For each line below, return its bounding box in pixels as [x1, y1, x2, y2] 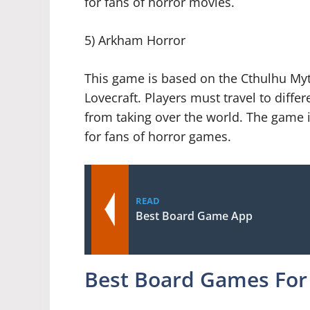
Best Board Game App [136, 208, 253, 224]
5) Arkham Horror [84, 32, 185, 49]
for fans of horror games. [84, 128, 231, 145]
